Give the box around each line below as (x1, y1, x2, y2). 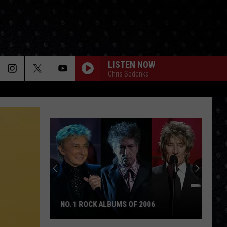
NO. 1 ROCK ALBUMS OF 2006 (60, 200, 155, 209)
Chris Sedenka (108, 69, 149, 78)
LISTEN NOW (108, 59, 155, 70)
